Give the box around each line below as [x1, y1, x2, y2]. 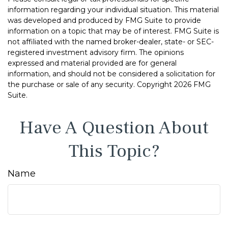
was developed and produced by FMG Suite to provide [8, 16, 201, 25]
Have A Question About [19, 116, 209, 139]
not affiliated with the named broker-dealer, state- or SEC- [8, 37, 214, 46]
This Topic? [68, 139, 160, 163]
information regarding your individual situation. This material [8, 5, 219, 14]
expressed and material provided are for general [8, 59, 177, 68]
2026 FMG [174, 80, 211, 89]
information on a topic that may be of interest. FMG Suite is [8, 26, 219, 36]
